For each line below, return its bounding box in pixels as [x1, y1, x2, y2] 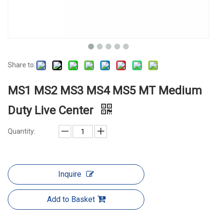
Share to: [8, 61, 35, 69]
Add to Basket [46, 195, 95, 204]
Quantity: [8, 127, 35, 136]
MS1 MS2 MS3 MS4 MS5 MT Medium [8, 84, 202, 98]
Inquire [58, 170, 81, 179]
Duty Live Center [8, 104, 96, 118]
